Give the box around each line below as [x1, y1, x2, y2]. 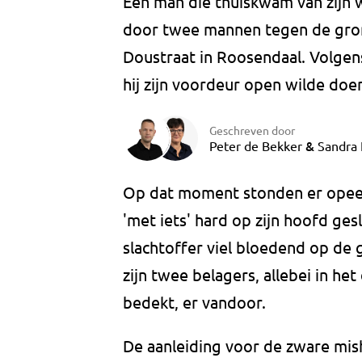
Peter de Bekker [209, 137, 302, 154]
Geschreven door [209, 122, 295, 137]
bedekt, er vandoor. [123, 292, 266, 313]
